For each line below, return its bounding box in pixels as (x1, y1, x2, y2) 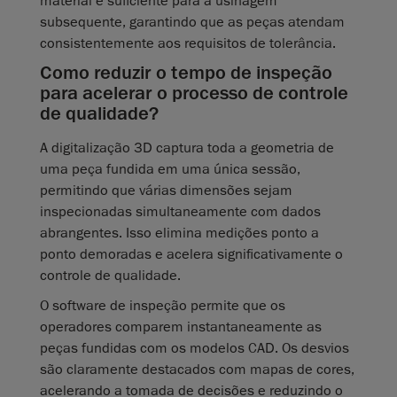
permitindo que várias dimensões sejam (40, 182, 292, 200)
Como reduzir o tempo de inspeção (40, 60, 332, 86)
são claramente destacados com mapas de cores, (40, 361, 354, 379)
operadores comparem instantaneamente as (40, 318, 322, 337)
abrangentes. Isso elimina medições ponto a (40, 224, 319, 243)
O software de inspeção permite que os (40, 297, 285, 315)
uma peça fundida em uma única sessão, (40, 160, 300, 179)
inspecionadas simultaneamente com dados (40, 203, 321, 222)
